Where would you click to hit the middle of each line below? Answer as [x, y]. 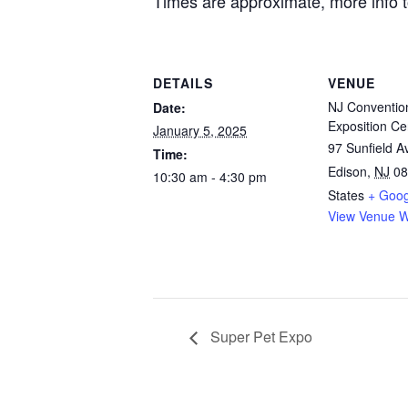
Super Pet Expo [260, 337]
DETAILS [183, 83]
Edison [347, 172]
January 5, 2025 [200, 131]
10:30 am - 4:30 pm [210, 177]
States [346, 195]
